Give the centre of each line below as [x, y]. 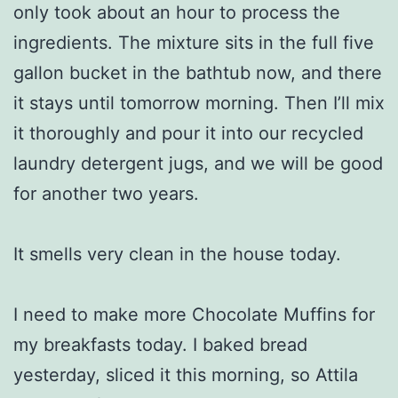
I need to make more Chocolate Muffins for [194, 314]
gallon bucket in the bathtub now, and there [198, 72]
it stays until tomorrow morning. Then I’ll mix [199, 103]
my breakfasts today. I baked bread [160, 344]
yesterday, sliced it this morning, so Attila [186, 374]
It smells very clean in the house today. [177, 254]
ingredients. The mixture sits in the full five [194, 42]
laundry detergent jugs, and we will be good [198, 163]
